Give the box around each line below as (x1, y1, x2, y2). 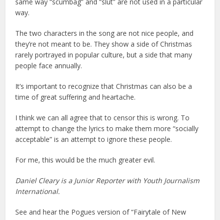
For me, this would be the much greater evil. (15, 155, 156, 165)
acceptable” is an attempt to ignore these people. (15, 134, 172, 144)
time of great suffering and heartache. (15, 92, 136, 102)
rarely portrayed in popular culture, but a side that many (15, 50, 192, 59)
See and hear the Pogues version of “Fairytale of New (15, 207, 187, 217)
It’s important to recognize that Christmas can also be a (15, 81, 192, 91)
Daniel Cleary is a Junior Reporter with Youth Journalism (15, 175, 200, 185)
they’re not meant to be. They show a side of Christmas (15, 39, 192, 49)
